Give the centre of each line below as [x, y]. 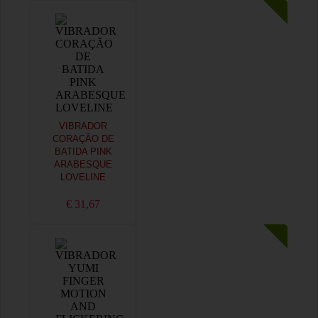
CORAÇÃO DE [83, 139]
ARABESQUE [83, 165]
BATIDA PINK [83, 152]
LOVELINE [83, 177]
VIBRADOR [83, 126]
